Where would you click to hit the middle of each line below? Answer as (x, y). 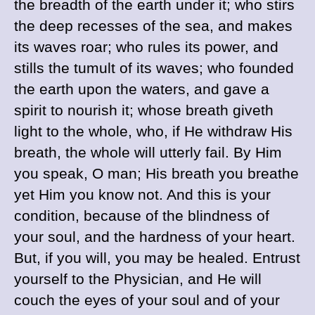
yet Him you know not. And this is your (142, 195)
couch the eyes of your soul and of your (147, 300)
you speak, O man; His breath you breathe (156, 174)
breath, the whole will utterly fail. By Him (148, 153)
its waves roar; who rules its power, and (146, 47)
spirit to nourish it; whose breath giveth (144, 110)
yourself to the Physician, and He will (138, 279)
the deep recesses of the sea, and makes (153, 26)
